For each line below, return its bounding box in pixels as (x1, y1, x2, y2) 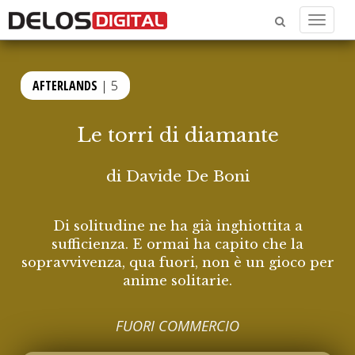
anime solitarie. (123, 272, 232, 289)
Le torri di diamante (76, 124, 279, 147)
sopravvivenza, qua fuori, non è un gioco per (21, 254, 334, 271)
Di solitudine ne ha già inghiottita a (52, 217, 303, 235)
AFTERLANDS (32, 77, 98, 94)
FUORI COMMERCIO (116, 316, 239, 336)
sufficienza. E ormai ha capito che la (52, 235, 303, 253)
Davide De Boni (125, 166, 250, 185)
